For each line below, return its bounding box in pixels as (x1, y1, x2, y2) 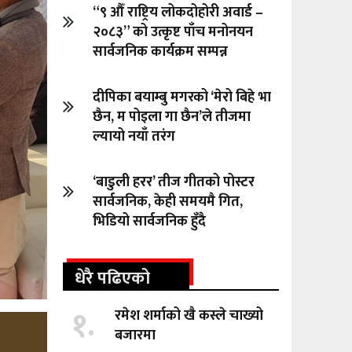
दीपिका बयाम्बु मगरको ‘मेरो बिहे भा (93, 86, 272, 110)
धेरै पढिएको (75, 264, 151, 294)
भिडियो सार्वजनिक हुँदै (93, 210, 207, 234)
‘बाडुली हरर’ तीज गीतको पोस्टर (93, 170, 255, 195)
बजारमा (115, 324, 156, 348)
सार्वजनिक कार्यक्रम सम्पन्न (93, 40, 229, 64)
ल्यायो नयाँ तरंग (93, 125, 176, 149)
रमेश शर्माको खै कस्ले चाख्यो (115, 304, 264, 328)
